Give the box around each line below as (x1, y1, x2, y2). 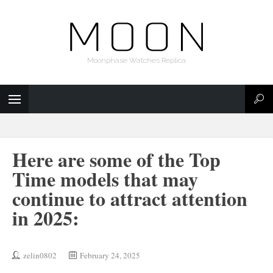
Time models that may (12, 165, 198, 193)
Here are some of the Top (12, 145, 221, 174)
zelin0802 (23, 250, 57, 261)
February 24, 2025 (80, 250, 140, 261)
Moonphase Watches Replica (87, 56, 186, 65)
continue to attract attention (12, 184, 247, 213)
